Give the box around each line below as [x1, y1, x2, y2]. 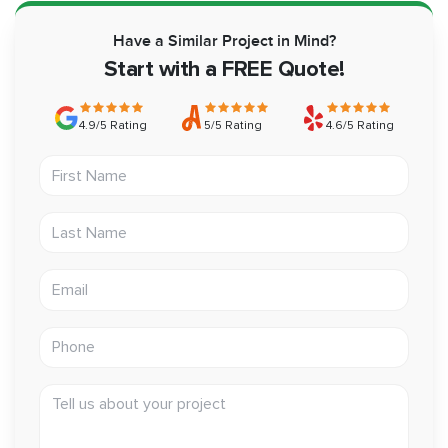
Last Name [38, 210, 122, 233]
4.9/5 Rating [79, 118, 148, 134]
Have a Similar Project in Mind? [112, 32, 336, 52]
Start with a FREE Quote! [103, 56, 345, 84]
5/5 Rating [204, 118, 263, 134]
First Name [38, 153, 123, 176]
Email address [38, 267, 144, 290]
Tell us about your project [38, 381, 241, 404]
